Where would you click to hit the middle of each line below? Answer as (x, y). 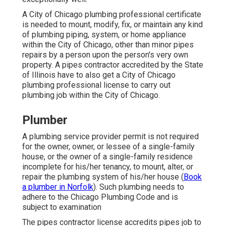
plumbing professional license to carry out (96, 85)
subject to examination (62, 207)
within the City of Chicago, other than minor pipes (108, 45)
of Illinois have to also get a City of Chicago (99, 75)
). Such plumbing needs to (139, 187)
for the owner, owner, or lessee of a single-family (108, 147)
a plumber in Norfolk (58, 187)
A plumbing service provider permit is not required (110, 137)
